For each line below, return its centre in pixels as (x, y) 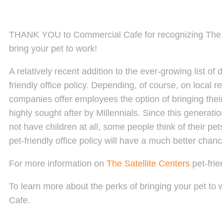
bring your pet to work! (53, 49)
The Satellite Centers (148, 164)
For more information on (58, 164)
